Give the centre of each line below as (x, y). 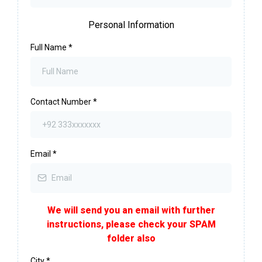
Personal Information (131, 25)
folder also (131, 238)
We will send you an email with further (131, 210)
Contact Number (62, 101)
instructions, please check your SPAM (131, 224)
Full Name (49, 47)
